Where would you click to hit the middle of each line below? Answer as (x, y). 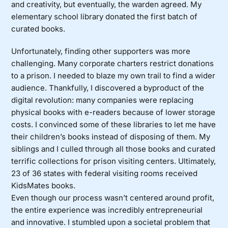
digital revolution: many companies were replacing (103, 100)
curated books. (38, 29)
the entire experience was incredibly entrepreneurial (107, 210)
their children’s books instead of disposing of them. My (111, 137)
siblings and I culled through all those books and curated (113, 149)
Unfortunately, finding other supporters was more (101, 51)
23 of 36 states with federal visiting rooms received (105, 174)
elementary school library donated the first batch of (105, 17)
